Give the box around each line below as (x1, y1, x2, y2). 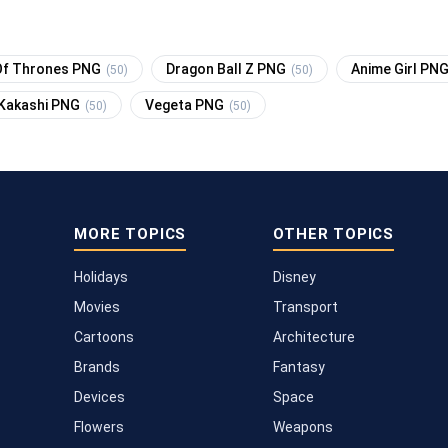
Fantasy (273, 358, 326, 375)
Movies (74, 298, 121, 315)
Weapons (273, 418, 334, 435)
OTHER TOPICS (273, 224, 394, 243)
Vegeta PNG (145, 96, 227, 113)
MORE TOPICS (74, 224, 187, 243)
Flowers (74, 418, 125, 435)
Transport (273, 298, 339, 315)
